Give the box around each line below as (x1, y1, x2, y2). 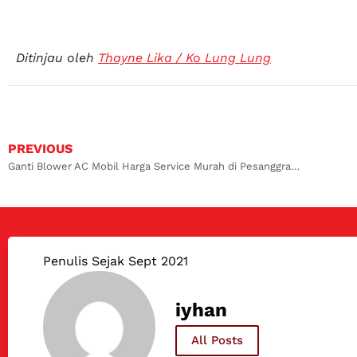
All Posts (190, 332, 243, 347)
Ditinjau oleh (16, 49, 98, 65)
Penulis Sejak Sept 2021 (42, 253, 188, 269)
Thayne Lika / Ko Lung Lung (98, 49, 271, 65)
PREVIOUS (8, 141, 73, 157)
